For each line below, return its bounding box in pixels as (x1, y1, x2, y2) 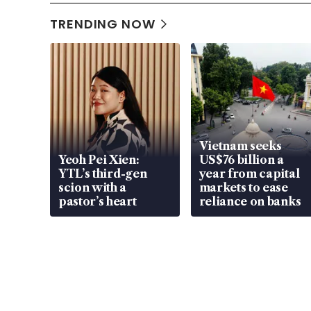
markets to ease (199, 180, 288, 195)
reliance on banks (199, 194, 301, 209)
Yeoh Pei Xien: (58, 153, 140, 167)
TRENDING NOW (50, 15, 155, 33)
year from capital (199, 167, 300, 181)
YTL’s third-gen (58, 167, 147, 181)
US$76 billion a (199, 153, 284, 167)
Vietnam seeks (199, 139, 282, 153)
